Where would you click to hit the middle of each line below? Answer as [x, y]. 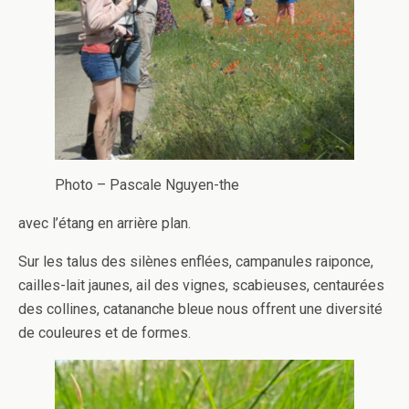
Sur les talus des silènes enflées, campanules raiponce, [196, 261]
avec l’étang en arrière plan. [105, 223]
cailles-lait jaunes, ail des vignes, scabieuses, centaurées [201, 285]
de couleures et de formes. [105, 332]
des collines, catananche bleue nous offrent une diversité [200, 309]
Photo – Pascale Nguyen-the [147, 184]
